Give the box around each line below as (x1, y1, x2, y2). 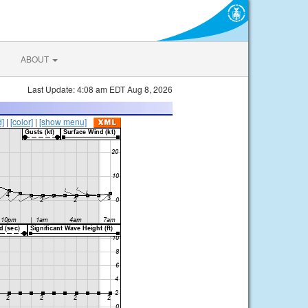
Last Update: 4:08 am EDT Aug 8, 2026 (27, 83, 173, 95)
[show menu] (39, 115, 87, 127)
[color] (10, 115, 33, 127)
